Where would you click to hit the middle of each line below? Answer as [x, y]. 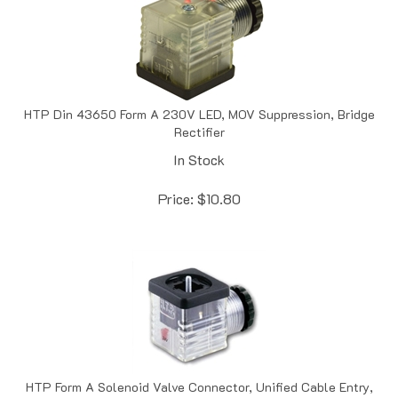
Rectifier [199, 113]
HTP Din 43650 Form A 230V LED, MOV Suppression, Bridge [199, 95]
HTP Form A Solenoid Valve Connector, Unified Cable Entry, [199, 368]
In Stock [199, 140]
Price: [175, 179]
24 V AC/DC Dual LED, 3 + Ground [199, 386]
